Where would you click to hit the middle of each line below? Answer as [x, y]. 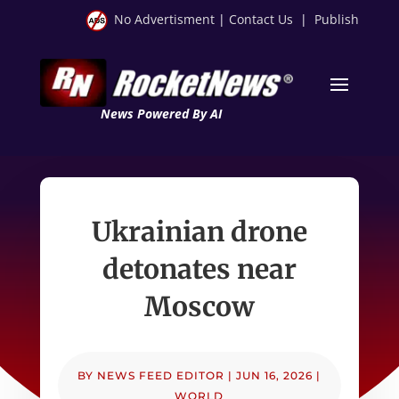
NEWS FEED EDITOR [161, 375]
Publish [337, 19]
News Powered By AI [161, 113]
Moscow [199, 306]
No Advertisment [165, 19]
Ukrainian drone [199, 231]
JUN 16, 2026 [275, 375]
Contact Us [261, 19]
